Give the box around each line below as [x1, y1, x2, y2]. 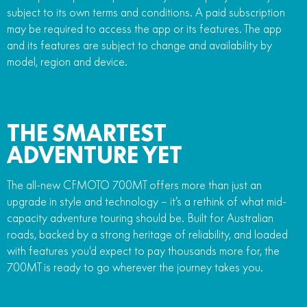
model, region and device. [7, 54, 127, 69]
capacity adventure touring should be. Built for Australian [7, 210, 273, 225]
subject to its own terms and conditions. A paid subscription [7, 5, 285, 19]
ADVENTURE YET [7, 140, 182, 169]
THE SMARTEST [7, 119, 166, 147]
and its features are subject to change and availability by [7, 38, 272, 52]
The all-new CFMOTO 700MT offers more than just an [7, 177, 262, 192]
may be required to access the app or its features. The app [7, 21, 282, 36]
